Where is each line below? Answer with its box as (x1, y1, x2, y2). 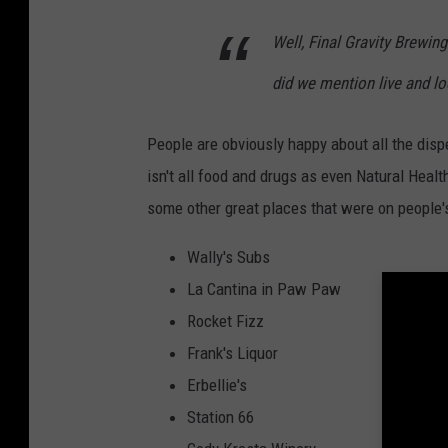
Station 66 (187, 406, 254, 427)
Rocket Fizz (187, 310, 264, 331)
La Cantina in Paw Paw (187, 278, 341, 299)
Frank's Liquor (187, 342, 278, 363)
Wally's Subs (187, 246, 270, 267)
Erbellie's (187, 374, 247, 395)
